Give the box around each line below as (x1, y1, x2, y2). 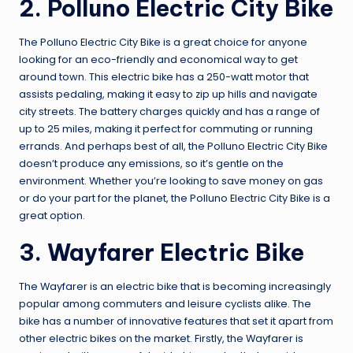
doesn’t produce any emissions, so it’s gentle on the (19, 157, 284, 171)
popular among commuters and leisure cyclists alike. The (19, 297, 311, 311)
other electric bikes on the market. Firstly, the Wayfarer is (19, 332, 303, 346)
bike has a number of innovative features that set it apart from (19, 314, 333, 329)
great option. (19, 209, 85, 223)
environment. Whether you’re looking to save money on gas (19, 174, 323, 188)
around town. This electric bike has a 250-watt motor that (19, 70, 309, 84)
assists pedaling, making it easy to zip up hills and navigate (19, 87, 318, 102)
